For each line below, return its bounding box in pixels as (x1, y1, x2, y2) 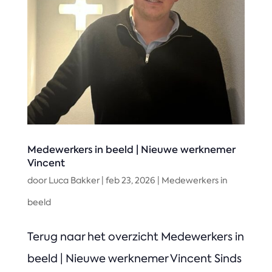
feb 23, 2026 (105, 174, 155, 186)
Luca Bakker (48, 174, 100, 186)
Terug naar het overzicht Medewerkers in (27, 229, 244, 244)
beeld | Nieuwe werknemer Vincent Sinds (27, 251, 242, 266)
